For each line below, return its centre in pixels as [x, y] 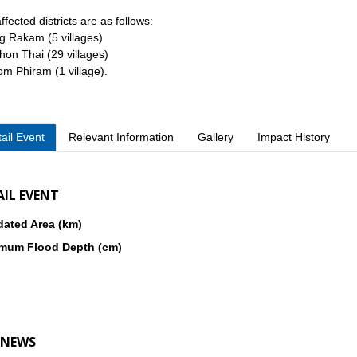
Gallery [215, 137]
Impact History [293, 137]
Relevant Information [121, 137]
